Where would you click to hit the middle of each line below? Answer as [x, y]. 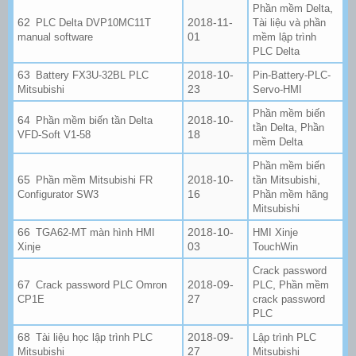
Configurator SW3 [58, 194]
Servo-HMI [277, 89]
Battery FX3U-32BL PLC [93, 75]
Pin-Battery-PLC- [292, 75]
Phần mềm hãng [290, 194]
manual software [55, 37]
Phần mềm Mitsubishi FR [95, 180]
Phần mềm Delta [291, 8]
